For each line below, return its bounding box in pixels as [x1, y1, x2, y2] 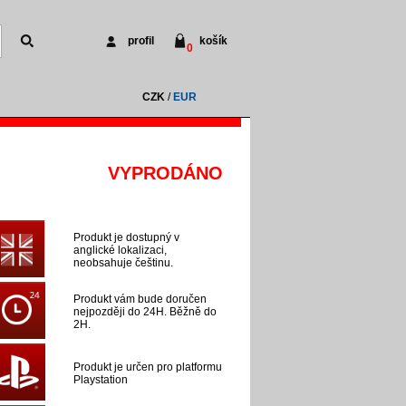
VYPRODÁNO [108, 163, 223, 184]
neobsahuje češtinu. [73, 256, 173, 269]
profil [127, 34, 154, 47]
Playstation [73, 373, 128, 386]
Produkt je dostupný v [73, 231, 179, 244]
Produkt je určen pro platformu [73, 361, 222, 373]
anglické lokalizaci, [73, 244, 167, 256]
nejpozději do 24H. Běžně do [73, 305, 217, 318]
